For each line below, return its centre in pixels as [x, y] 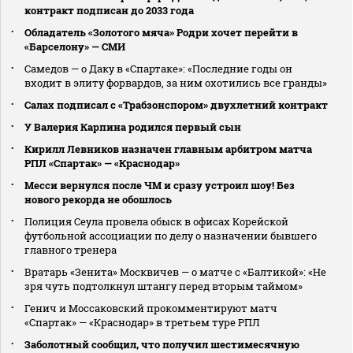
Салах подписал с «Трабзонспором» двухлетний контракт [176, 104]
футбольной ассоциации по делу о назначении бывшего [171, 235]
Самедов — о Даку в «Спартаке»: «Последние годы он [158, 68]
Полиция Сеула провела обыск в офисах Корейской [156, 221]
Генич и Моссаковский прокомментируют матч [151, 308]
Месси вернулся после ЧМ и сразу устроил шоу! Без [160, 185]
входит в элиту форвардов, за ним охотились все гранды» [176, 82]
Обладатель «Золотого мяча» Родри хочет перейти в [161, 32]
